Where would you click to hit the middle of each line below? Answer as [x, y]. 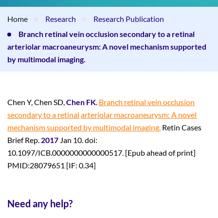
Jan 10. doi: [79, 140]
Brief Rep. [24, 140]
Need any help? [40, 204]
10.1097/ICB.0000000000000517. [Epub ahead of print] [101, 153]
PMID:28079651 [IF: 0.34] [52, 165]
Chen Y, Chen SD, [37, 102]
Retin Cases [181, 127]
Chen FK [81, 102]
